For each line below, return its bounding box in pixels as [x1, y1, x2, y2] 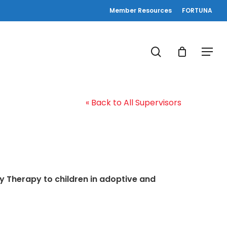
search [161, 44, 197, 58]
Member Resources [109, 6, 172, 15]
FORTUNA [182, 6, 212, 15]
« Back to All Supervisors [86, 97, 181, 108]
